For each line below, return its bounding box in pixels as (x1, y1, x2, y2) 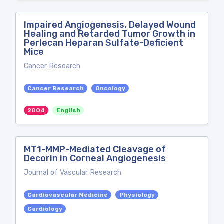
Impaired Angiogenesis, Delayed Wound (24, 19, 196, 30)
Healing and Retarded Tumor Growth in (24, 28, 195, 39)
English (56, 107, 80, 114)
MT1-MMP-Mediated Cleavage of (24, 144, 166, 155)
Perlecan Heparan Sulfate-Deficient (24, 37, 183, 48)
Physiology (119, 191, 155, 198)
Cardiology (27, 205, 63, 212)
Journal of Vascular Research (24, 168, 121, 177)
